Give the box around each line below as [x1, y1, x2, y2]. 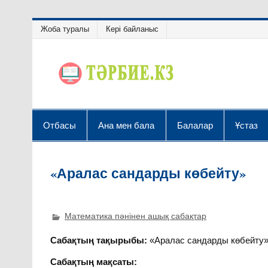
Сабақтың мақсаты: [50, 256, 138, 267]
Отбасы [43, 118, 76, 131]
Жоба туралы [40, 25, 89, 34]
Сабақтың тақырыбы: [50, 235, 148, 246]
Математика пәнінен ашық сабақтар [65, 212, 207, 221]
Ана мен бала [98, 118, 155, 131]
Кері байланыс [105, 25, 159, 34]
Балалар [176, 118, 213, 131]
